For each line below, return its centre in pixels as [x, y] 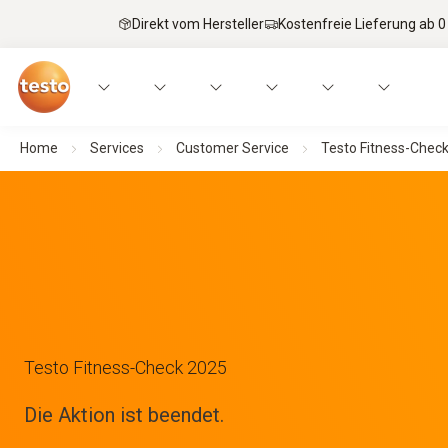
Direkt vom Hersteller [198, 23]
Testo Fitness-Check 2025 [125, 368]
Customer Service [232, 148]
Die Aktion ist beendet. [124, 415]
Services [117, 148]
